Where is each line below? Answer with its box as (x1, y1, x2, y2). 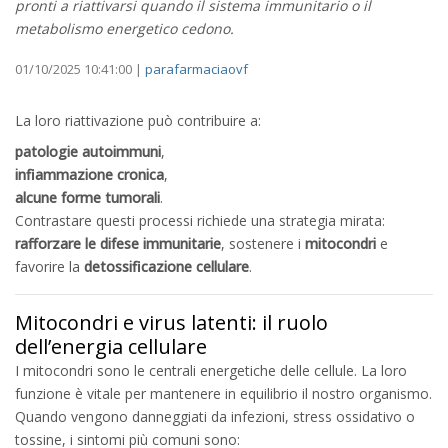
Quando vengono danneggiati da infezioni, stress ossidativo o (15, 406, 415, 426)
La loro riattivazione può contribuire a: (15, 110, 261, 130)
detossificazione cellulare (84, 256, 249, 276)
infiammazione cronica (15, 164, 164, 184)
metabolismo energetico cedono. (15, 18, 234, 38)
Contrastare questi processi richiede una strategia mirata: (15, 210, 385, 230)
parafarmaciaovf (145, 59, 248, 78)
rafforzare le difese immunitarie (15, 233, 221, 253)
